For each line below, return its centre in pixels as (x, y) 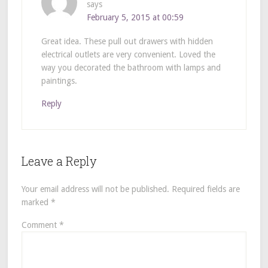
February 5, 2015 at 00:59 (135, 18)
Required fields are (205, 189)
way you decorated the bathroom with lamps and (131, 68)
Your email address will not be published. (95, 189)
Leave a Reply (59, 161)
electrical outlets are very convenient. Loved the (128, 55)
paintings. (59, 81)
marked (36, 202)
